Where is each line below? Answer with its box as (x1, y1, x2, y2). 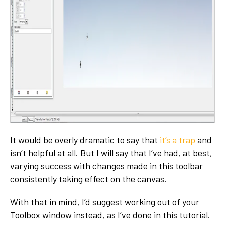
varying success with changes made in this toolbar (10, 160, 203, 171)
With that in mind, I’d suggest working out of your (10, 196, 199, 207)
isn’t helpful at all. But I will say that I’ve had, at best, (10, 147, 212, 158)
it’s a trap (160, 134, 195, 145)
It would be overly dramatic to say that (10, 134, 160, 145)
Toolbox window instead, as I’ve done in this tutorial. (10, 209, 210, 220)
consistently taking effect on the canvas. (10, 173, 167, 184)
